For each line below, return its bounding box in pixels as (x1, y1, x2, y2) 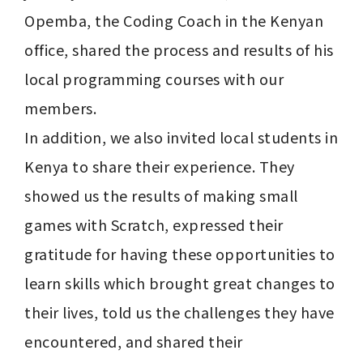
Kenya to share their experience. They (24, 156, 295, 177)
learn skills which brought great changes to (24, 272, 335, 294)
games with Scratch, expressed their (24, 214, 284, 236)
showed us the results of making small (24, 185, 298, 207)
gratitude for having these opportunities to (24, 243, 335, 265)
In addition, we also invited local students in (24, 126, 338, 148)
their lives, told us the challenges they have (24, 301, 335, 323)
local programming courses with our (24, 68, 284, 90)
